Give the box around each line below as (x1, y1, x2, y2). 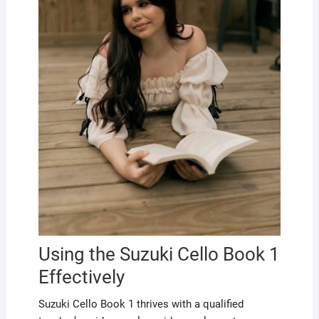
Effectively (38, 266, 125, 288)
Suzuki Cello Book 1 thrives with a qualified (38, 298, 244, 311)
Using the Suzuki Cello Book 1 (38, 244, 280, 266)
